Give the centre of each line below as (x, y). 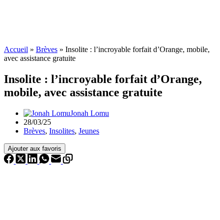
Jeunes (89, 131)
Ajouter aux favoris (35, 148)
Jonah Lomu (90, 113)
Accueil (16, 49)
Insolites (62, 131)
